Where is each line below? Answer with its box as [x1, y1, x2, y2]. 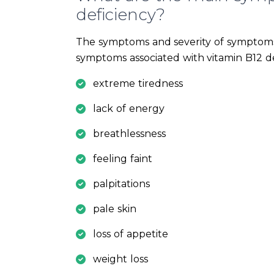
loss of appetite [93, 228, 168, 240]
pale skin [93, 203, 136, 215]
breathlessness [93, 128, 166, 140]
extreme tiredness [93, 78, 183, 90]
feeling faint [93, 153, 152, 165]
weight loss [93, 253, 148, 265]
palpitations [93, 178, 150, 190]
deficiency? [76, 5, 166, 25]
